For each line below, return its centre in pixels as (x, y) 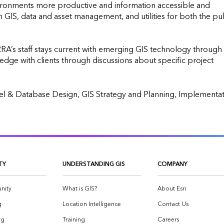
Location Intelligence (92, 204)
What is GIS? (80, 189)
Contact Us (173, 204)
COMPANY (172, 164)
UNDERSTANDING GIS (94, 164)
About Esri (172, 189)
